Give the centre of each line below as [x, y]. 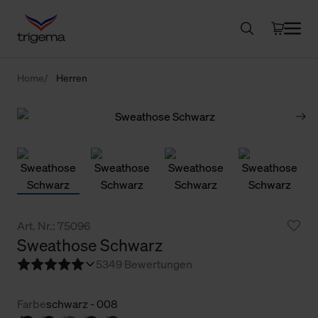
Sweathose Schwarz [90, 245]
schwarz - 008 [82, 303]
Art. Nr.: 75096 [54, 225]
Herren [72, 77]
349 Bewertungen [147, 264]
